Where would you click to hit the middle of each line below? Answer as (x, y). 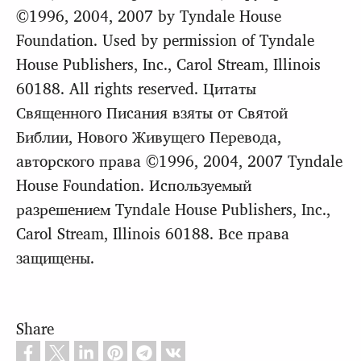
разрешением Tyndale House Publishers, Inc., (173, 208)
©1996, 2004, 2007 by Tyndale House (149, 15)
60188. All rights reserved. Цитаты (136, 87)
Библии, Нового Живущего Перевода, (149, 136)
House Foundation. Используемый (134, 184)
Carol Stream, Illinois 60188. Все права (153, 232)
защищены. (55, 257)
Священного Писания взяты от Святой (152, 112)
